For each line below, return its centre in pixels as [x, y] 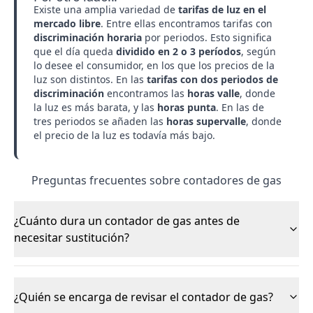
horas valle [213, 93]
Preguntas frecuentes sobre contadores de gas [156, 180]
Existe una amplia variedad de [106, 9]
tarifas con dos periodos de [212, 79]
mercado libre [67, 23]
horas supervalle [206, 121]
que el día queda [75, 51]
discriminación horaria [88, 37]
